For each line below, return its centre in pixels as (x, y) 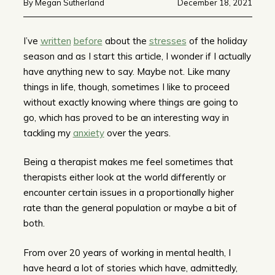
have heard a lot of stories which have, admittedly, (130, 268)
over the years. (137, 133)
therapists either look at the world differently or (124, 177)
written (56, 41)
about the (126, 41)
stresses (168, 41)
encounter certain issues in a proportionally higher (128, 193)
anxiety (88, 133)
